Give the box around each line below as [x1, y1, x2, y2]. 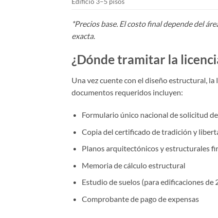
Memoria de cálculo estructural [81, 160, 185, 170]
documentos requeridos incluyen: [72, 88, 183, 97]
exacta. [72, 31, 95, 40]
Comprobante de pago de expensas [81, 194, 199, 203]
